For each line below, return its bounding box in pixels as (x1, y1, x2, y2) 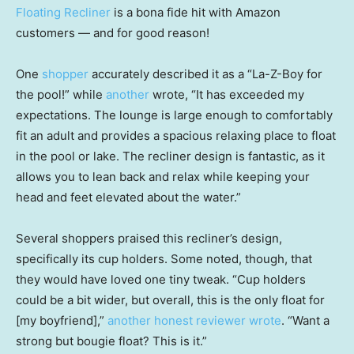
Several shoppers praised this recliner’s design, (16, 231, 282, 247)
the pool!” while (16, 87, 106, 103)
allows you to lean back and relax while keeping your (16, 169, 310, 185)
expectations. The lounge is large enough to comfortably (16, 107, 333, 123)
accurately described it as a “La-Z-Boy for (88, 66, 322, 82)
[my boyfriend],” (16, 313, 107, 329)
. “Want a (281, 313, 330, 329)
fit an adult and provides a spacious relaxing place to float (16, 128, 336, 144)
